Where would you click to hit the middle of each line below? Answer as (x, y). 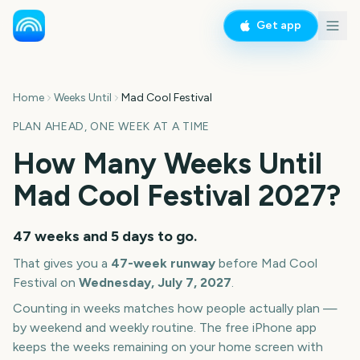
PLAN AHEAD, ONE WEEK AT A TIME (111, 127)
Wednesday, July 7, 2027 (155, 282)
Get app (279, 25)
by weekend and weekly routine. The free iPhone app (165, 327)
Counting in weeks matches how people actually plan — (175, 308)
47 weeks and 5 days (84, 236)
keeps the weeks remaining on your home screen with (168, 347)
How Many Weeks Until (168, 164)
